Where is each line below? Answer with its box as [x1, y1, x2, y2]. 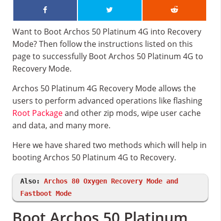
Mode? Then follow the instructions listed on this [12, 38, 193, 49]
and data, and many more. [12, 120, 110, 131]
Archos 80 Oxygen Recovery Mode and [44, 177, 178, 185]
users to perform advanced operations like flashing [12, 95, 202, 106]
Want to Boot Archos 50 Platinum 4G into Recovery [12, 26, 201, 37]
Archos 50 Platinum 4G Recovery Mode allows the [12, 83, 196, 94]
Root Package [12, 108, 63, 118]
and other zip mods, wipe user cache [63, 108, 201, 118]
